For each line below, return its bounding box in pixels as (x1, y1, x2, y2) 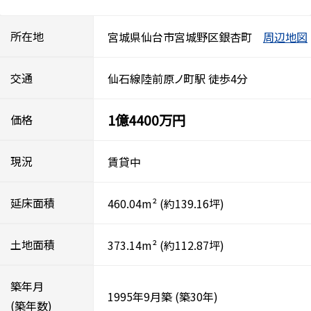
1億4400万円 (108, 110, 185, 130)
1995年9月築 (108, 287, 172, 305)
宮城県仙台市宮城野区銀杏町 (108, 28, 252, 45)
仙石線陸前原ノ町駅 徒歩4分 (108, 69, 248, 87)
